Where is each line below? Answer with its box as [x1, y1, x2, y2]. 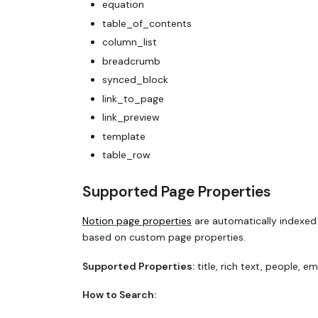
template [102, 129, 146, 143]
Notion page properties [82, 214, 192, 228]
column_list [102, 35, 157, 49]
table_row [102, 148, 150, 162]
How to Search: [82, 288, 156, 302]
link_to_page [102, 92, 164, 105]
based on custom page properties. [82, 231, 246, 244]
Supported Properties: [82, 259, 194, 273]
